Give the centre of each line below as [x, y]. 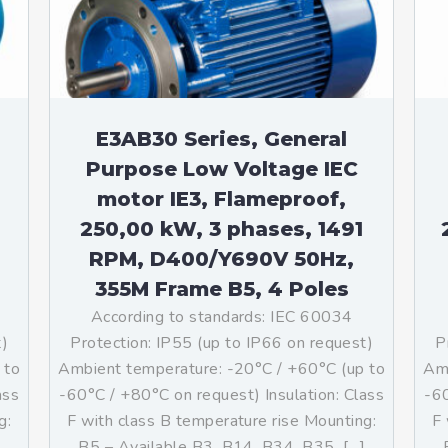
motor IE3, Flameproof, [222, 199]
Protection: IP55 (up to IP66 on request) [222, 343]
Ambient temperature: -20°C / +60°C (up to [222, 369]
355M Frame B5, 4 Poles [221, 289]
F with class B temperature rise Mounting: [222, 421]
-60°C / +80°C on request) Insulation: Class [222, 395]
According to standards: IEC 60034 [221, 317]
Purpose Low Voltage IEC [221, 169]
